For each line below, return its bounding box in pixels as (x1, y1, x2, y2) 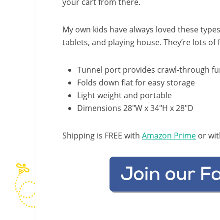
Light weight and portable (77, 90, 172, 101)
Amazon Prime (142, 130, 196, 141)
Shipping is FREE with (62, 130, 142, 141)
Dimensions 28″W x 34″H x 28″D (77, 103, 193, 113)
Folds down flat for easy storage (77, 77, 195, 88)
